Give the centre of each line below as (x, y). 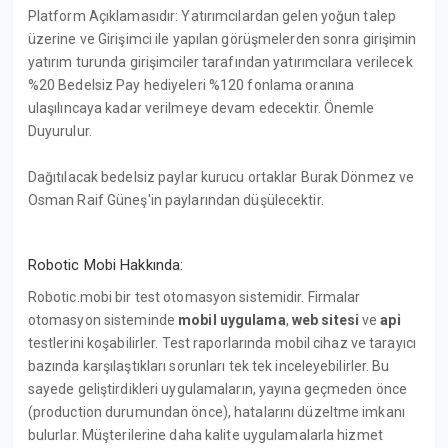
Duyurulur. (59, 130)
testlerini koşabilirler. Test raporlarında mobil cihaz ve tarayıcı (222, 342)
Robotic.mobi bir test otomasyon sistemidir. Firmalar (194, 296)
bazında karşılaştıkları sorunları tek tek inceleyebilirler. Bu (208, 365)
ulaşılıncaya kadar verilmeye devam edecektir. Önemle (201, 107)
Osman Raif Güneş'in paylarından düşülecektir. (175, 199)
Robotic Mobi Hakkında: (105, 264)
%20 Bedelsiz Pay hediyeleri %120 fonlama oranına (191, 84)
